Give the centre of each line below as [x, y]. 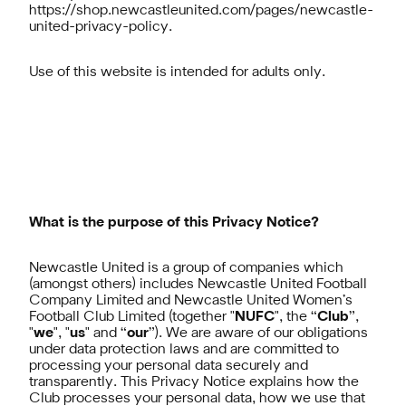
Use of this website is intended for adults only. [177, 72]
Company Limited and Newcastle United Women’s [191, 301]
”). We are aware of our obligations [258, 333]
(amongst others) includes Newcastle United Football [198, 285]
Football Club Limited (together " [132, 317]
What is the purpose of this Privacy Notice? [174, 223]
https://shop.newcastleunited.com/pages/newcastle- [201, 11]
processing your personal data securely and [169, 366]
